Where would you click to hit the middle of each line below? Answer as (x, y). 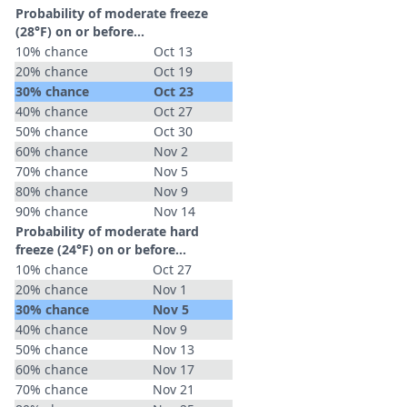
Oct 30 (173, 131)
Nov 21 (174, 389)
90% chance (52, 211)
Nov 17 (174, 369)
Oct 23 (174, 91)
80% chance (52, 191)
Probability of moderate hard (107, 231)
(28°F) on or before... (80, 31)
